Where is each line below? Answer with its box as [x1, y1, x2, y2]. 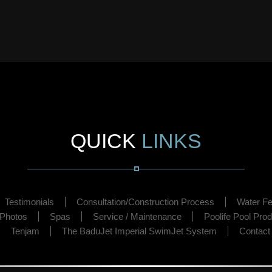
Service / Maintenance [92, 211, 182, 222]
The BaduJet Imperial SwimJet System [61, 226, 217, 236]
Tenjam [10, 226, 39, 236]
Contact [239, 226, 270, 236]
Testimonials [4, 197, 54, 207]
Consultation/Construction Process [76, 197, 214, 207]
